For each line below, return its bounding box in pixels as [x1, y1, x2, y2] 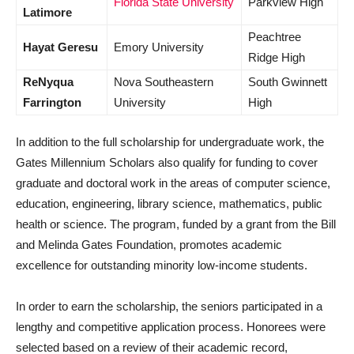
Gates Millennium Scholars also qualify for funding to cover [16, 155, 318, 169]
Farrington [23, 95, 81, 109]
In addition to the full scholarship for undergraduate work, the [16, 134, 324, 149]
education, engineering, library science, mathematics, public [16, 196, 322, 210]
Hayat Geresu [23, 40, 98, 54]
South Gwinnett [248, 74, 327, 88]
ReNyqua [23, 74, 73, 88]
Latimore [23, 5, 72, 19]
